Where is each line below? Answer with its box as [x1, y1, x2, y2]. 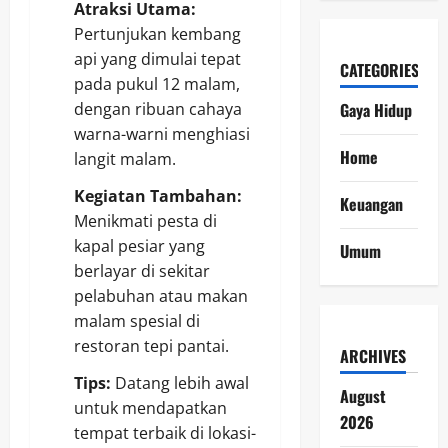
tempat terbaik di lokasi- [74, 422, 256, 445]
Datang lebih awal [111, 372, 249, 395]
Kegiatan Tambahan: [74, 185, 242, 208]
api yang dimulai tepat [74, 48, 241, 71]
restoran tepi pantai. [74, 335, 229, 358]
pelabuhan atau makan [74, 285, 248, 308]
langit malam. [74, 148, 176, 171]
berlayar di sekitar [74, 260, 210, 283]
